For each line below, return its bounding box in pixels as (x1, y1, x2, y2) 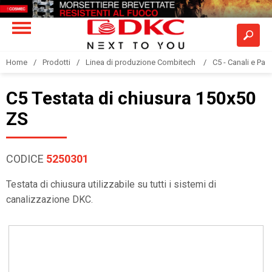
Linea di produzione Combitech (86, 58, 197, 67)
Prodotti (42, 58, 70, 67)
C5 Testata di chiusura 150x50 (6, 87, 256, 109)
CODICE (6, 152, 46, 165)
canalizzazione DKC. (6, 194, 93, 205)
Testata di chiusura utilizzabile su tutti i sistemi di (6, 178, 216, 190)
